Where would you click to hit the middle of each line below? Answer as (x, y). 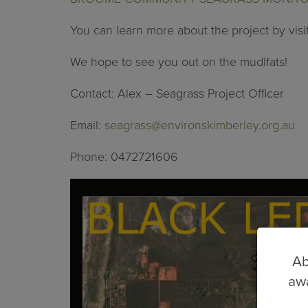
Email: (87, 125)
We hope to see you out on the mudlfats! (179, 62)
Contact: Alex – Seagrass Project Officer (177, 93)
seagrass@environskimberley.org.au (200, 125)
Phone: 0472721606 (124, 156)
